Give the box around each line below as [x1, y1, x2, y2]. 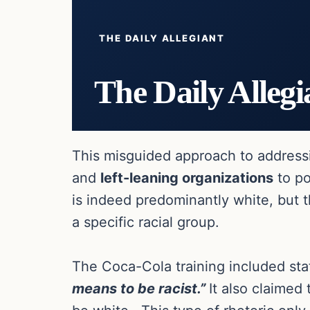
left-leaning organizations [100, 169, 273, 186]
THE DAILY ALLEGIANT [99, 32, 226, 44]
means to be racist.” [72, 280, 209, 297]
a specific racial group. [72, 213, 219, 230]
